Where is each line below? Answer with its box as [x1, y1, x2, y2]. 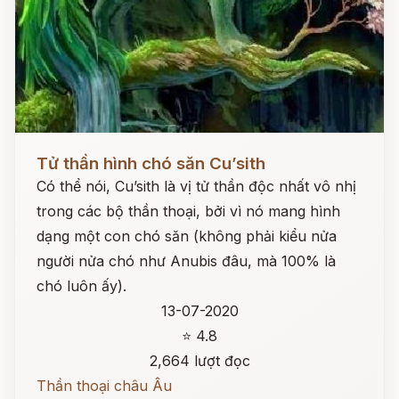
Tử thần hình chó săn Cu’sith [37, 153, 265, 174]
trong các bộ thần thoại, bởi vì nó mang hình [37, 202, 340, 220]
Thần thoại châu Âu [37, 377, 172, 395]
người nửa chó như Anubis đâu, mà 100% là [37, 252, 336, 270]
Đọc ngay [15, 141, 80, 159]
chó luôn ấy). [37, 277, 126, 295]
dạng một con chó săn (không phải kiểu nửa [37, 227, 337, 245]
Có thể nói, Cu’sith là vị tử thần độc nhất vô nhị [37, 177, 356, 195]
